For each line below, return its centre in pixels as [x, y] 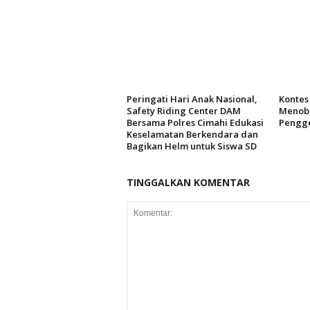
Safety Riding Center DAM [183, 111]
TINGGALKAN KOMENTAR [188, 182]
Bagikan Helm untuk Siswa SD [191, 146]
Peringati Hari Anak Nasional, [192, 99]
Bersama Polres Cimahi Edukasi [195, 122]
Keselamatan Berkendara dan [192, 134]
